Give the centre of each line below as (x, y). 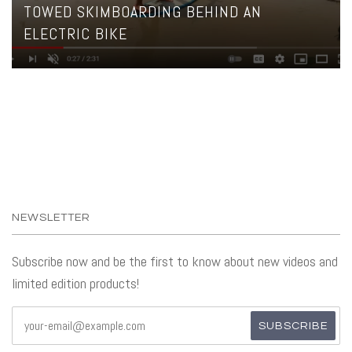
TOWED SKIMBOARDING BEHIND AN (143, 12)
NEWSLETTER (51, 218)
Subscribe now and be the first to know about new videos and (175, 262)
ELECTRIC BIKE (75, 34)
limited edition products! (75, 284)
